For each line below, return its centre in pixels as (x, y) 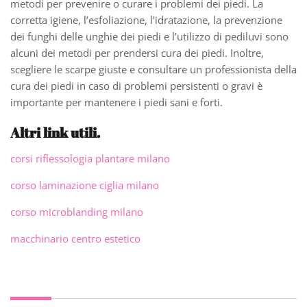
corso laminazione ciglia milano (85, 185)
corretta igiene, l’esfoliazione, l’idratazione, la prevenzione (146, 20)
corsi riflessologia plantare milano (90, 158)
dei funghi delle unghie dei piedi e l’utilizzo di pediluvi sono (149, 37)
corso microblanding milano (77, 211)
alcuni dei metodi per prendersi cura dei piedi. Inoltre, (137, 53)
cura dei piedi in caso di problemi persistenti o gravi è (136, 86)
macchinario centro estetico (75, 238)
